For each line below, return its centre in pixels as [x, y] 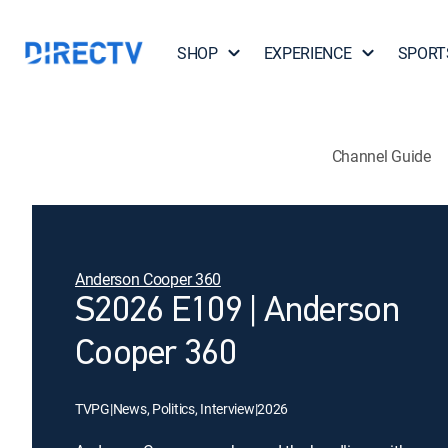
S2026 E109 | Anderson [237, 312]
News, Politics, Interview [183, 408]
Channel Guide [381, 155]
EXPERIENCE [307, 53]
